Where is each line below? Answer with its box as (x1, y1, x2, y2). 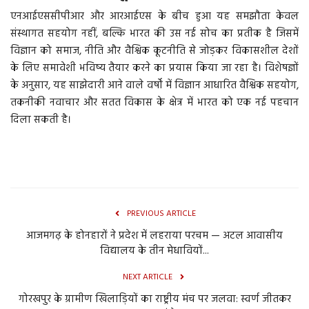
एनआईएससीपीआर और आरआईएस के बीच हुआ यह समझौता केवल (10, 8, 299, 26)
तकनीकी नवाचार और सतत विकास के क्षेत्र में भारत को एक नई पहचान (10, 94, 299, 112)
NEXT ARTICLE (123, 270, 172, 285)
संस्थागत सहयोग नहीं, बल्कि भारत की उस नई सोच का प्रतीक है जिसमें (10, 26, 299, 43)
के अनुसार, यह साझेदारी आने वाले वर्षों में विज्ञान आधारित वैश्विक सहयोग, (10, 77, 299, 94)
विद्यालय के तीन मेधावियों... (100, 243, 209, 260)
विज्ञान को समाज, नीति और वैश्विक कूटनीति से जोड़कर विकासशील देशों (10, 43, 299, 60)
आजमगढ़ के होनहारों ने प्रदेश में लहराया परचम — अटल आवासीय (26, 228, 283, 245)
